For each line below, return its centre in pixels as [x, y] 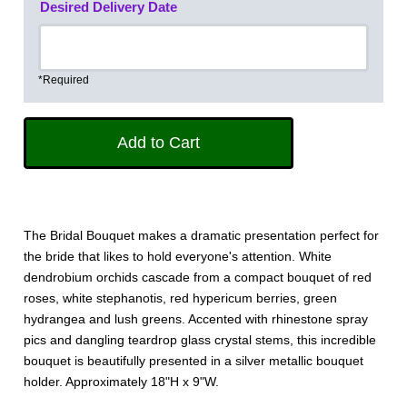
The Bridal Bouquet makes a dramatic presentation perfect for [202, 236]
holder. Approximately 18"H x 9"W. [122, 382]
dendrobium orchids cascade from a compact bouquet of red [198, 278]
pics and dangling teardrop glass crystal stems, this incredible [200, 340]
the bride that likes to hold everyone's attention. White [178, 257]
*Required [64, 79]
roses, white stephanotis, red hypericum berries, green [181, 298]
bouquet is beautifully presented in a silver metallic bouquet [194, 361]
